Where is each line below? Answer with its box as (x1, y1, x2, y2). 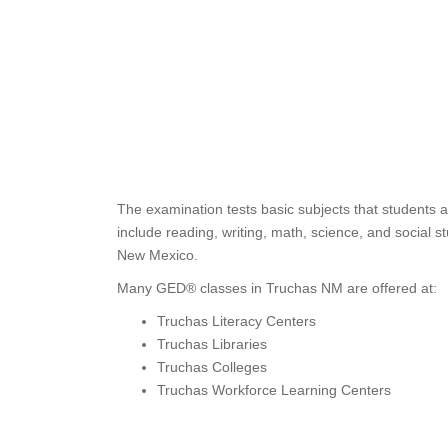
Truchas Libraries (157, 336, 267, 352)
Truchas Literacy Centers (157, 313, 316, 329)
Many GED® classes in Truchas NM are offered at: (117, 280, 437, 296)
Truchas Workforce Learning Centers (157, 382, 391, 398)
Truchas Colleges (157, 359, 267, 375)
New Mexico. (117, 247, 198, 263)
